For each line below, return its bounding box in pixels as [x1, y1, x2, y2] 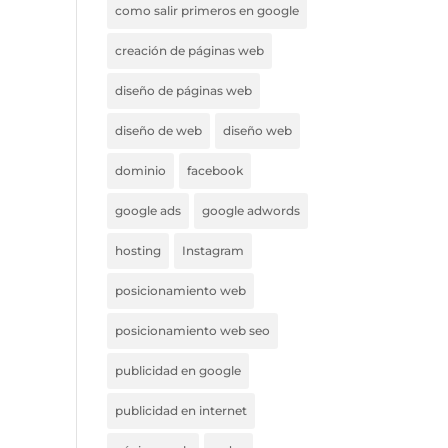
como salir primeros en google [115, 3, 300, 18]
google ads [115, 203, 182, 218]
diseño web [223, 123, 293, 138]
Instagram [182, 243, 245, 258]
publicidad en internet [115, 403, 248, 418]
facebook [187, 163, 244, 178]
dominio [115, 163, 167, 178]
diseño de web [115, 123, 203, 138]
